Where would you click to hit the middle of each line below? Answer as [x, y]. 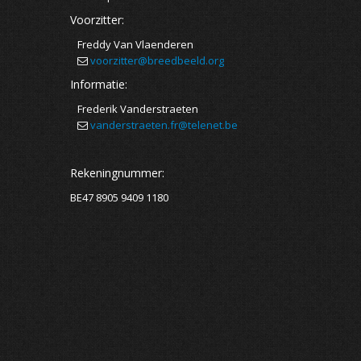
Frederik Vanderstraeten [134, 109]
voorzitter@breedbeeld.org [157, 60]
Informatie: [99, 84]
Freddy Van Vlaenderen [132, 44]
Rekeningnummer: [117, 173]
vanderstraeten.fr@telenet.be [164, 125]
